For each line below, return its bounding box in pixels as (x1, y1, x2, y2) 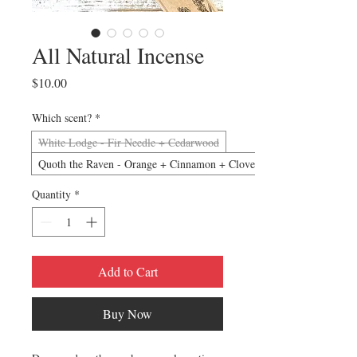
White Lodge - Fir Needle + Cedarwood (38, 135, 219, 150)
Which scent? (32, 110, 92, 125)
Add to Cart (97, 263, 158, 280)
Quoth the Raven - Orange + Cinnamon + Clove (38, 156, 255, 171)
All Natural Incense (32, 40, 204, 70)
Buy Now (103, 305, 152, 322)
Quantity (32, 186, 71, 202)
